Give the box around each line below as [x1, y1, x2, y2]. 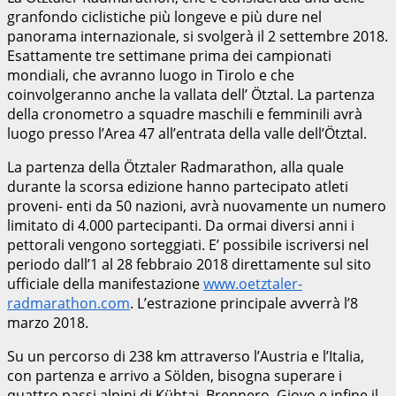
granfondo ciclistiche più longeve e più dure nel [7, 6, 322, 27]
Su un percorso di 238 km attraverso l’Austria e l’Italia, [7, 346, 364, 366]
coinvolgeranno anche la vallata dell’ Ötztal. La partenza [7, 84, 375, 104]
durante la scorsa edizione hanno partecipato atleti [7, 176, 348, 196]
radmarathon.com [7, 293, 130, 313]
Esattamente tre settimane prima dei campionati [7, 45, 331, 65]
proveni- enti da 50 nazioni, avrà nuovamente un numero [7, 195, 386, 216]
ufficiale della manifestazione [7, 273, 203, 293]
